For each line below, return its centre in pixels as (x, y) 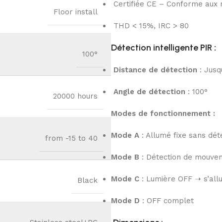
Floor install (76, 12)
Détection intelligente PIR (162, 48)
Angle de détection (149, 92)
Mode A (125, 136)
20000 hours (75, 96)
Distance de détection (155, 70)
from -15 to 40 (71, 139)
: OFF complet (167, 201)
